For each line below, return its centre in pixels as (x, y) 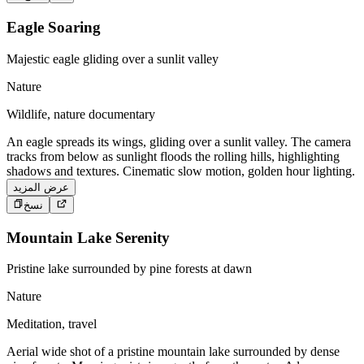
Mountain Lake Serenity (88, 237)
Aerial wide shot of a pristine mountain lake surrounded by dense (173, 352)
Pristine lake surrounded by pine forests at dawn (129, 269)
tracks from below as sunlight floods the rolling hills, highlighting (173, 156)
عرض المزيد (41, 187)
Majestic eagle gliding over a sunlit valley (113, 58)
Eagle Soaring (54, 27)
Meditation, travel (52, 324)
